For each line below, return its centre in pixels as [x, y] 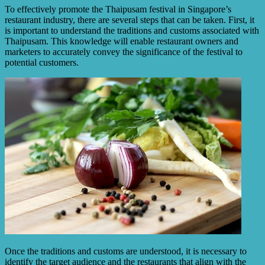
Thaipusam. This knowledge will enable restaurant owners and [122, 41]
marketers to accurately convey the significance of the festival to [124, 51]
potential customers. [42, 62]
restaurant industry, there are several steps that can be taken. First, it [130, 20]
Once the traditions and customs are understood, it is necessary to [126, 251]
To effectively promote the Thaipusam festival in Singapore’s [118, 9]
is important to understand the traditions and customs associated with [132, 30]
